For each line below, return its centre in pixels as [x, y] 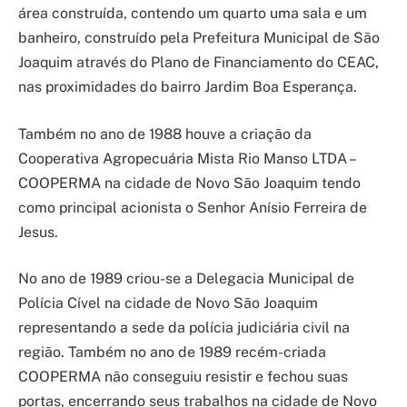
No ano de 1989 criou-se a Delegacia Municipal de [186, 279]
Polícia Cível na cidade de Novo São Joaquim [168, 303]
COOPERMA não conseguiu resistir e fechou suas [183, 377]
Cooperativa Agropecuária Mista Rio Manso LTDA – [186, 158]
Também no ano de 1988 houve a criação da [165, 134]
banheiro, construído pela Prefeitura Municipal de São [199, 37]
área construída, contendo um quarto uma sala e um [193, 13]
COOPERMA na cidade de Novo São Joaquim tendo [189, 183]
